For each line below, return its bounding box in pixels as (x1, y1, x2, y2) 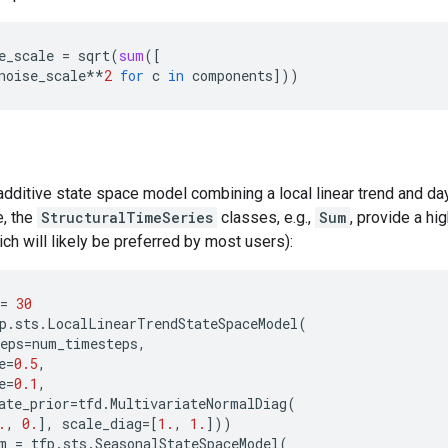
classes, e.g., (217, 208, 315, 227)
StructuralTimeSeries (41, 208, 213, 227)
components (192, 66, 273, 85)
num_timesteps (32, 334, 138, 353)
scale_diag (62, 414, 142, 433)
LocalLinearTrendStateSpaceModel (47, 314, 298, 333)
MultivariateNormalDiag (110, 394, 287, 413)
